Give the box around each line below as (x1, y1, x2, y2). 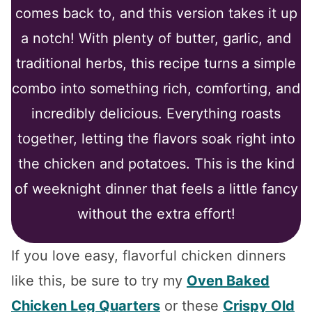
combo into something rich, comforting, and (12, 79, 300, 97)
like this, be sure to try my (11, 272, 187, 289)
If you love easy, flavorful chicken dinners (11, 247, 286, 264)
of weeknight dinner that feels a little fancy (14, 180, 298, 197)
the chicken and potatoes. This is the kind (17, 155, 295, 172)
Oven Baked (187, 272, 270, 289)
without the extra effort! (77, 205, 235, 222)
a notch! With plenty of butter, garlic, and (21, 29, 291, 47)
